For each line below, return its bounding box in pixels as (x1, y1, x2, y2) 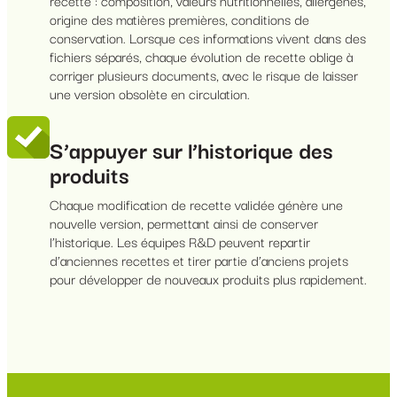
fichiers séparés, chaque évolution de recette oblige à (50, 44, 353, 66)
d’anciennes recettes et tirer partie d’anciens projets (50, 249, 348, 271)
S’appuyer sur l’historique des (50, 132, 333, 167)
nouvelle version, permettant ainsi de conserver (50, 212, 318, 234)
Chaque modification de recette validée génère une (50, 193, 343, 215)
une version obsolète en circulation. (50, 82, 250, 104)
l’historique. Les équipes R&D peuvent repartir (50, 230, 310, 253)
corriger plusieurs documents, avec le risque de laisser (50, 63, 358, 85)
